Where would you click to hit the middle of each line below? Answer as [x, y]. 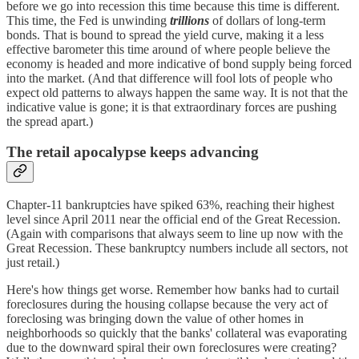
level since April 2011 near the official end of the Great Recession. [173, 219]
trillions [190, 20]
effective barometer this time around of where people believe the [168, 49]
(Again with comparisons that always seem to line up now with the [175, 233]
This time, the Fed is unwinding [88, 20]
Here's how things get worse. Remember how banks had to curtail [173, 289]
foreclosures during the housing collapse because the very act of [167, 304]
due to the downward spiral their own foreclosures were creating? [171, 347]
